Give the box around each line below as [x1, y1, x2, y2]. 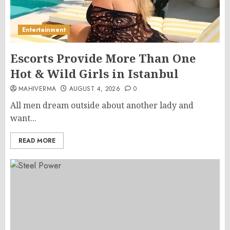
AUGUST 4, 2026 [69, 84, 121, 93]
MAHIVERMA [18, 84, 56, 93]
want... [10, 112, 36, 124]
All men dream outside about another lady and [10, 100, 194, 111]
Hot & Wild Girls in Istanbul [10, 66, 179, 81]
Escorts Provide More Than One [10, 50, 196, 66]
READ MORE [18, 136, 55, 145]
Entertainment [22, 25, 66, 34]
